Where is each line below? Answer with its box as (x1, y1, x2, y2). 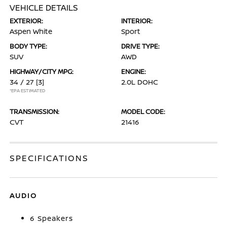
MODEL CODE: (121, 107, 165, 116)
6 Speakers (30, 213, 73, 223)
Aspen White (10, 26, 53, 36)
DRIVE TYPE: (121, 42, 160, 51)
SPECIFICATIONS (10, 153, 89, 164)
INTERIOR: (121, 16, 153, 25)
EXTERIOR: (10, 16, 44, 25)
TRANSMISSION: (10, 107, 60, 116)
